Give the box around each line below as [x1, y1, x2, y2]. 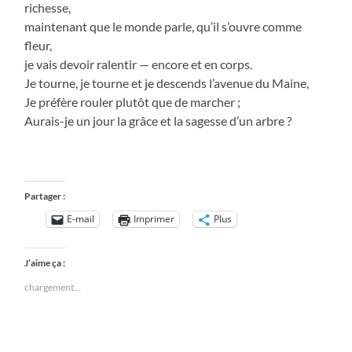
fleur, [24, 37, 53, 53]
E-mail [67, 212, 95, 226]
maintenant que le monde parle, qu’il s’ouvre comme [24, 18, 302, 34]
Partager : [24, 189, 66, 202]
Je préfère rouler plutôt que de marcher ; [24, 93, 248, 109]
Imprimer [134, 212, 175, 226]
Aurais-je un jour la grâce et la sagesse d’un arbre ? [24, 112, 292, 128]
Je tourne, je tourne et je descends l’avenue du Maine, [24, 75, 310, 90]
